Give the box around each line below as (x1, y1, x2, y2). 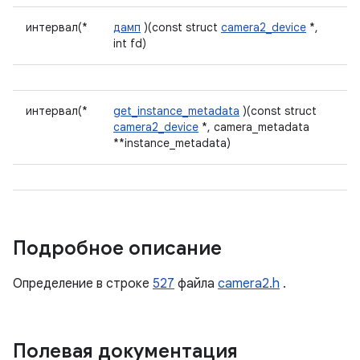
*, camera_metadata (198, 120, 309, 134)
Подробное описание (13, 236, 222, 260)
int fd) (113, 36, 146, 51)
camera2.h (218, 276, 280, 292)
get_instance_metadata (113, 104, 239, 118)
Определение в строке (13, 276, 153, 292)
